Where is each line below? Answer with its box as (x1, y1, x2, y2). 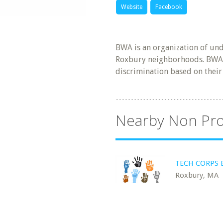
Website (121, 3, 142, 10)
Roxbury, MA (175, 171, 219, 180)
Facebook (155, 3, 182, 10)
